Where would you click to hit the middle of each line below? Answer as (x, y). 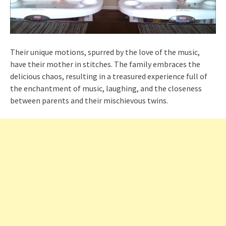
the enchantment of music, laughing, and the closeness (106, 88)
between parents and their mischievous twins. (89, 100)
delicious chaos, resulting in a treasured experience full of (109, 76)
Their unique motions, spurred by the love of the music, (105, 52)
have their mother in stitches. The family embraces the (105, 64)
